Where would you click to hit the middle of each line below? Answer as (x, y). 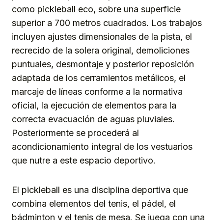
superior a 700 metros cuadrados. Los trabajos (107, 23)
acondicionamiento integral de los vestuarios (102, 146)
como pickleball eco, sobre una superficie (96, 9)
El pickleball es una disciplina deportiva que (100, 190)
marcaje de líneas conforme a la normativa (97, 91)
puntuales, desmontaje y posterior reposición (103, 64)
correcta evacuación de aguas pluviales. (93, 119)
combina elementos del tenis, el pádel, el (94, 203)
